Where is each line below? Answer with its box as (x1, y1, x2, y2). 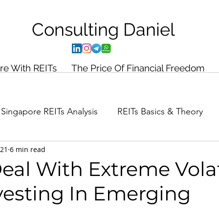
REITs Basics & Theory (117, 106, 203, 117)
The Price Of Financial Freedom (71, 63, 204, 73)
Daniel (123, 19, 175, 40)
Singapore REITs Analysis (1, 106, 98, 117)
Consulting (31, 19, 123, 40)
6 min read (10, 144, 45, 154)
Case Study (71, 145, 115, 156)
